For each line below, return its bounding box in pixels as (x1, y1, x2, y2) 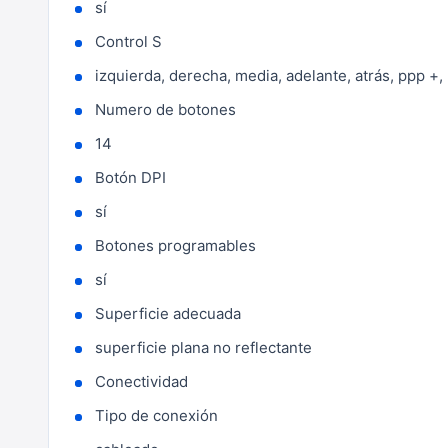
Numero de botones (95, 100, 236, 119)
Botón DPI (95, 168, 166, 187)
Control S (95, 32, 162, 51)
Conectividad (95, 372, 188, 391)
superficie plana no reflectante (95, 338, 312, 357)
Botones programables (95, 236, 256, 255)
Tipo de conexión (95, 406, 218, 425)
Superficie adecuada (95, 304, 241, 323)
